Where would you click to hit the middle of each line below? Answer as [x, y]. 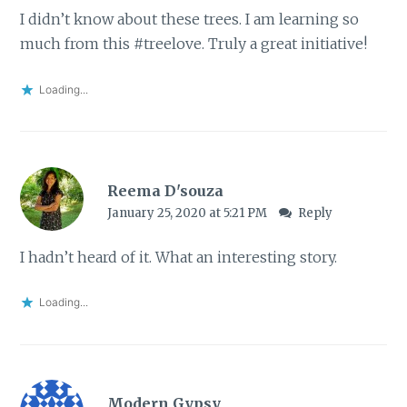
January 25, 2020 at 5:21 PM [188, 213]
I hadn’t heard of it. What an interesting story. [179, 257]
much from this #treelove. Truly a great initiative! [194, 44]
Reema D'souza [165, 190]
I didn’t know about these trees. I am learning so [190, 20]
